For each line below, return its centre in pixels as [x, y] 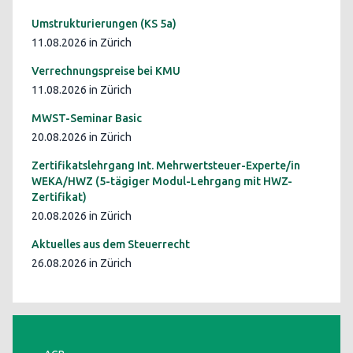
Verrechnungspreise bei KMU [106, 71]
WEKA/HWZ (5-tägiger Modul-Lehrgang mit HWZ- [162, 181]
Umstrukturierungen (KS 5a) [104, 24]
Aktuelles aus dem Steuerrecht [111, 244]
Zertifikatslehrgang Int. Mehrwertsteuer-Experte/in [166, 165]
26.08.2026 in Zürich [82, 263]
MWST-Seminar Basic [87, 118]
